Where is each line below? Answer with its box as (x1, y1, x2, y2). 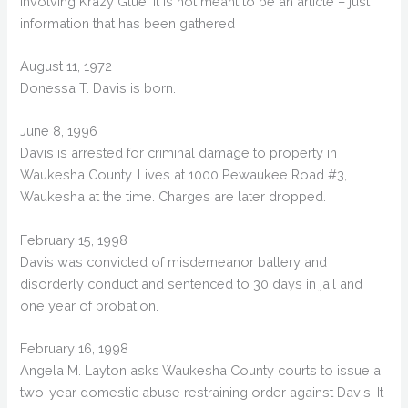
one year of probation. (20, 297, 159, 313)
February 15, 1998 (20, 231, 128, 248)
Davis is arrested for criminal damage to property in (20, 145, 338, 161)
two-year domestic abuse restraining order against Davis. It (20, 384, 384, 401)
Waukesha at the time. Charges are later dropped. (20, 189, 327, 205)
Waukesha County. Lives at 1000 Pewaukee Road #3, (20, 167, 348, 183)
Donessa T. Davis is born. (20, 80, 177, 97)
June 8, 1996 (20, 123, 98, 139)
